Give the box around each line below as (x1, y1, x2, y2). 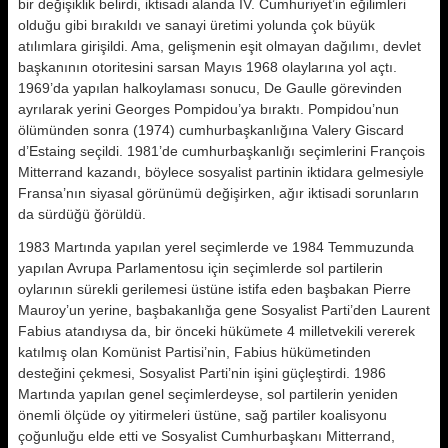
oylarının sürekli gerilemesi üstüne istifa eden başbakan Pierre (18, 281, 411, 297)
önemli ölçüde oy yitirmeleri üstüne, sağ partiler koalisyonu (18, 407, 387, 423)
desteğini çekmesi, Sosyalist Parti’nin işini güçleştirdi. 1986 (18, 365, 386, 381)
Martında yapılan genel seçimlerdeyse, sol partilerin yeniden (18, 386, 398, 402)
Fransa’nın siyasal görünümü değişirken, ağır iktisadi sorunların (18, 185, 419, 201)
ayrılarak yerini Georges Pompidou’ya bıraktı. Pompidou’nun (18, 101, 399, 117)
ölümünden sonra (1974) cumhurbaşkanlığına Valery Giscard (18, 122, 404, 138)
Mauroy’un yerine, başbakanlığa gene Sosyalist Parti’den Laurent (18, 302, 430, 318)
